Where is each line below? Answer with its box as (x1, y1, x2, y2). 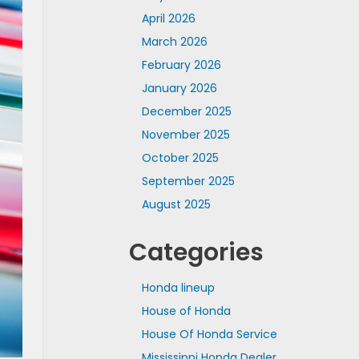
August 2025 (142, 196, 211, 212)
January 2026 (142, 80, 217, 96)
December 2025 (142, 103, 232, 119)
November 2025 (142, 127, 230, 143)
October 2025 (142, 150, 219, 166)
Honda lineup (142, 280, 215, 296)
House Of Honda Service (142, 326, 277, 342)
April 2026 (142, 10, 196, 26)
